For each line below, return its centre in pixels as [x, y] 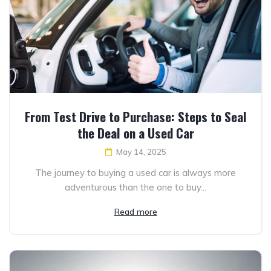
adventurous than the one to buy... [135, 188]
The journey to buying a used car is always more [135, 173]
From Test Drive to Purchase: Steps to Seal [135, 117]
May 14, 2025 [141, 152]
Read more [135, 212]
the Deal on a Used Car [135, 133]
